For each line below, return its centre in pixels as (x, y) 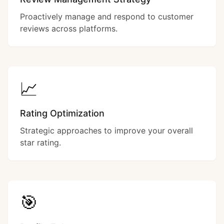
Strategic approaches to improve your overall (106, 130)
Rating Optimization (62, 113)
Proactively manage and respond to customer (107, 16)
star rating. (40, 142)
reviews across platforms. (69, 28)
